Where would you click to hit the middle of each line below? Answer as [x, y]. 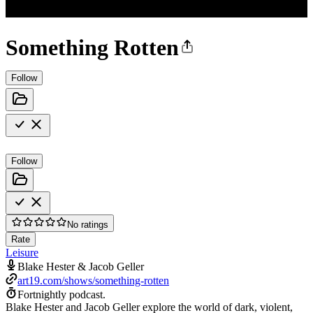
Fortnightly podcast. [61, 294]
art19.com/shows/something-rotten [93, 280]
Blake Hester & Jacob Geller [81, 266]
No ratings [88, 224]
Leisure [22, 252]
